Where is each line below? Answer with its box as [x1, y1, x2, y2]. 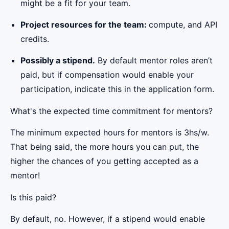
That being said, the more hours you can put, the [10, 142, 199, 152]
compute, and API [149, 19, 217, 30]
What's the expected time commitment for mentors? [10, 105, 213, 116]
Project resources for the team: [20, 19, 149, 30]
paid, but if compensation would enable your [20, 70, 194, 80]
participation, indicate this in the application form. [20, 84, 214, 95]
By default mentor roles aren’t [95, 55, 213, 66]
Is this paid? [10, 192, 56, 202]
